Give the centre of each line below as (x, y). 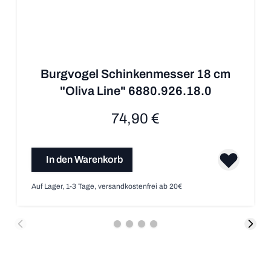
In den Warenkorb (84, 159)
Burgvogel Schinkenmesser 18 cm (135, 73)
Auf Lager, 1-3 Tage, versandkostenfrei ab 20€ (107, 186)
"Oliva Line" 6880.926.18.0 (135, 90)
